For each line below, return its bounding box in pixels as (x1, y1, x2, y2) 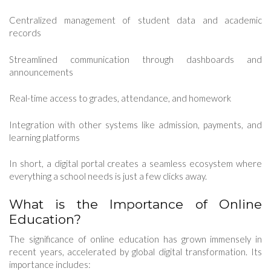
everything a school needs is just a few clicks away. (9, 171, 207, 182)
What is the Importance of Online (9, 196, 262, 212)
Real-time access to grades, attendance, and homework (9, 93, 231, 104)
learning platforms (9, 131, 80, 143)
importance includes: (9, 258, 91, 270)
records (9, 27, 41, 39)
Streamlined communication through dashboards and (9, 53, 262, 65)
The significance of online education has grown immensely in (9, 233, 262, 244)
